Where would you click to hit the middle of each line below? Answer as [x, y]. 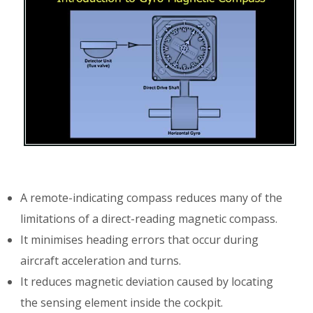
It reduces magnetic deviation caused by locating [147, 281]
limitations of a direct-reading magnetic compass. [149, 218]
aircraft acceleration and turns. [101, 260]
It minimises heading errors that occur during [140, 239]
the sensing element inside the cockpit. [122, 302]
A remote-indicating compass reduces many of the [152, 197]
